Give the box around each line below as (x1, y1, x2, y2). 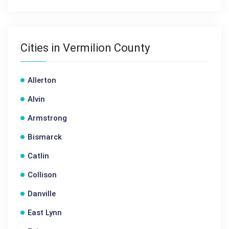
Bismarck (28, 132, 62, 142)
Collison (28, 170, 57, 179)
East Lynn (28, 208, 62, 217)
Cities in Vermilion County (20, 41, 150, 54)
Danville (28, 189, 56, 198)
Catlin (28, 151, 49, 161)
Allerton (28, 76, 56, 85)
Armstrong (28, 113, 67, 123)
